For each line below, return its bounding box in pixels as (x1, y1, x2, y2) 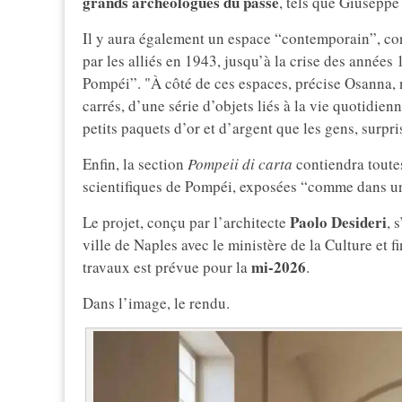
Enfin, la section (83, 153, 188, 175)
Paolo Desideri (286, 211, 387, 234)
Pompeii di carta (188, 153, 293, 175)
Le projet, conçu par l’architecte (83, 212, 286, 233)
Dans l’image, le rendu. (83, 293, 230, 314)
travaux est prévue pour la (83, 257, 248, 278)
